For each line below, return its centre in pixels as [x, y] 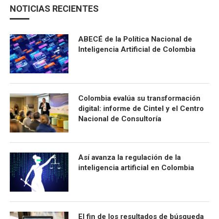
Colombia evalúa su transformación [139, 98]
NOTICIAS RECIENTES [54, 9]
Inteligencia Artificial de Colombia [137, 49]
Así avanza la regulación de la [130, 157]
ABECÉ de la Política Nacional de [135, 39]
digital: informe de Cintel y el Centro [141, 109]
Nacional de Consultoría [120, 119]
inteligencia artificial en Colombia [136, 168]
